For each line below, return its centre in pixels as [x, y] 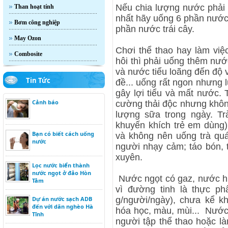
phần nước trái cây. [155, 29]
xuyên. [129, 157]
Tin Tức [38, 80]
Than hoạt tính [34, 7]
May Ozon [28, 38]
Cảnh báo [45, 102]
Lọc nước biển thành [61, 165]
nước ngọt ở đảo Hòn [62, 173]
